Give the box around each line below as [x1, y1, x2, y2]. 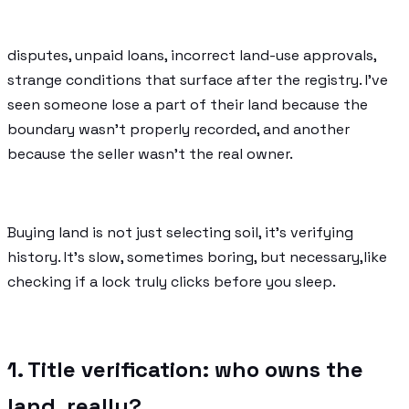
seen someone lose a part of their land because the [7, 94, 368, 114]
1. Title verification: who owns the [7, 354, 363, 383]
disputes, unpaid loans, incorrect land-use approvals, [7, 45, 376, 65]
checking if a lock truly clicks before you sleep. [7, 271, 336, 291]
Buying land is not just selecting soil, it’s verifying [7, 222, 353, 242]
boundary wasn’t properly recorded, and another [7, 119, 350, 139]
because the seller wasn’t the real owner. [7, 143, 293, 163]
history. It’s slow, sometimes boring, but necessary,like [7, 246, 387, 267]
